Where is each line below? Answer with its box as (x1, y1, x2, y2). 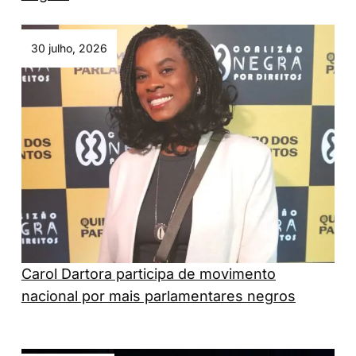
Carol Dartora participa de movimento (21, 265, 276, 283)
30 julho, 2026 (30, 41, 107, 56)
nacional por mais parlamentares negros (21, 288, 296, 305)
